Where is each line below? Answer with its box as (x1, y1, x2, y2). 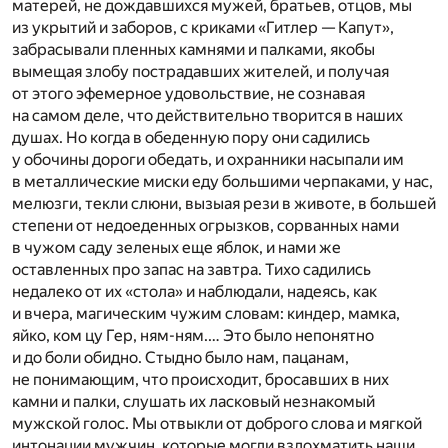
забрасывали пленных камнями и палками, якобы (12, 39, 375, 59)
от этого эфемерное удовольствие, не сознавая (12, 83, 365, 103)
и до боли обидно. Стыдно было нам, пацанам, (12, 347, 349, 367)
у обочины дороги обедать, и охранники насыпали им (12, 149, 404, 169)
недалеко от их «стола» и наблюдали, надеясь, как (12, 281, 377, 301)
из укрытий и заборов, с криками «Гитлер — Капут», (12, 17, 394, 37)
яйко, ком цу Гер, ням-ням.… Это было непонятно (12, 325, 374, 345)
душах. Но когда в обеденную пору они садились (12, 127, 370, 147)
